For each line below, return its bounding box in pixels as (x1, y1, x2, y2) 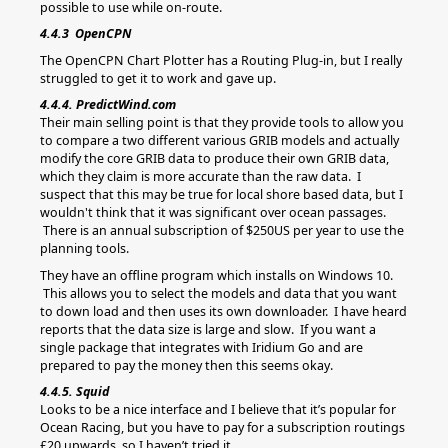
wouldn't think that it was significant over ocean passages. (40, 204, 386, 221)
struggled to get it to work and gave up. (40, 69, 276, 87)
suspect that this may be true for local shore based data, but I (40, 186, 403, 203)
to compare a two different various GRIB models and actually (40, 132, 399, 149)
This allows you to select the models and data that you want (40, 284, 397, 302)
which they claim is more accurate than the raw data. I (40, 168, 361, 185)
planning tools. (40, 240, 135, 257)
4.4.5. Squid (40, 383, 109, 400)
